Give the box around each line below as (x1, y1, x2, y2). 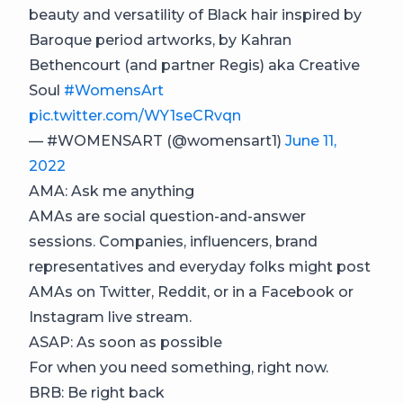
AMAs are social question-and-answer (29, 208, 306, 225)
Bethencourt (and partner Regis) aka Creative (29, 57, 360, 74)
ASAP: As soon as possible (29, 334, 222, 351)
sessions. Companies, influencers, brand (29, 233, 318, 250)
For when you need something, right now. (29, 359, 328, 376)
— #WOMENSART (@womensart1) (29, 132, 285, 149)
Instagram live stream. (29, 309, 192, 326)
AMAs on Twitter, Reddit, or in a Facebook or (29, 283, 354, 300)
